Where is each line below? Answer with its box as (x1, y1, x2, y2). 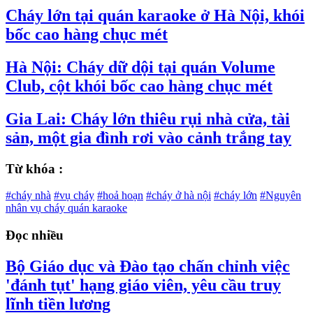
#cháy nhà (6, 189, 51, 202)
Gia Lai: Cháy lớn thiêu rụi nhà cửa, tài (6, 109, 290, 128)
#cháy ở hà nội (146, 189, 211, 202)
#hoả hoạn (97, 189, 143, 202)
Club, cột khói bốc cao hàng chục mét (6, 76, 272, 95)
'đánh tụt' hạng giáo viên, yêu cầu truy (6, 275, 281, 294)
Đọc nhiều (6, 228, 64, 242)
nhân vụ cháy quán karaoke (6, 202, 127, 214)
